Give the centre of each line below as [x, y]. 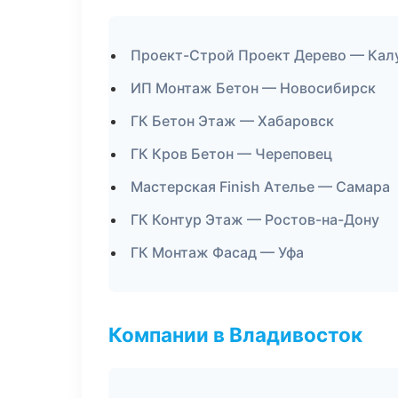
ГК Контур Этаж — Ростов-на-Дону [255, 219]
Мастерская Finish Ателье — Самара [260, 187]
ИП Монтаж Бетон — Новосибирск [253, 88]
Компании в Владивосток [235, 334]
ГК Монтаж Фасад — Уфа [217, 252]
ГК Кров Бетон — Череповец [231, 154]
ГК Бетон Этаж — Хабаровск [232, 121]
